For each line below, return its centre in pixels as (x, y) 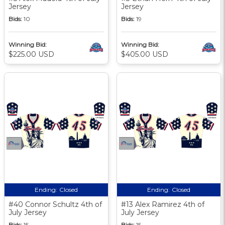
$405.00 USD (145, 54)
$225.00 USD (31, 54)
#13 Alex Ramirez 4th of (163, 204)
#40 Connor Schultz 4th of (55, 204)
